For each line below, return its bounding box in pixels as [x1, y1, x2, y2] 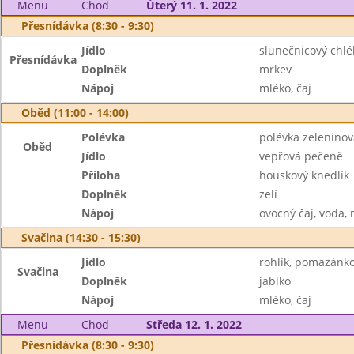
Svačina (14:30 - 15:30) [21, 230, 141, 245]
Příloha [81, 168, 121, 183]
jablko [258, 273, 291, 288]
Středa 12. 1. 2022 [145, 317, 242, 332]
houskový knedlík [258, 168, 349, 183]
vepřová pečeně [258, 149, 343, 164]
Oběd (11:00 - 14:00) [21, 105, 129, 120]
